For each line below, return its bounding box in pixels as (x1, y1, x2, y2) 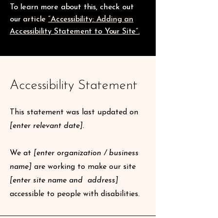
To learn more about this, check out (10, 3, 134, 11)
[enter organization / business (34, 149, 139, 157)
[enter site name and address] (10, 177, 118, 184)
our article (10, 16, 49, 23)
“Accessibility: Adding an (48, 16, 134, 23)
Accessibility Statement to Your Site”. (10, 28, 140, 36)
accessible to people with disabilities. (10, 190, 140, 198)
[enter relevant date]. (10, 122, 84, 130)
